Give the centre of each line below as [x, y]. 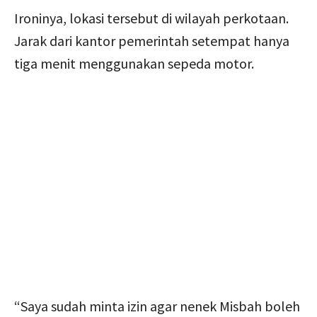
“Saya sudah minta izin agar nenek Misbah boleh [157, 306]
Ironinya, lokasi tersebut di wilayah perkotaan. [151, 18]
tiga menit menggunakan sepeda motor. [134, 63]
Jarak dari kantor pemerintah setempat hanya [152, 40]
